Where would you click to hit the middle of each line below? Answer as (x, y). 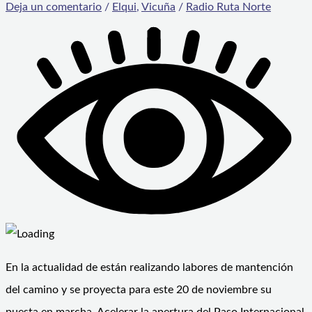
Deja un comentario (54, 7)
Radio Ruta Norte (228, 7)
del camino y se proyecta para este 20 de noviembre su (139, 290)
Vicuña (158, 7)
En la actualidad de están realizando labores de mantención (149, 268)
